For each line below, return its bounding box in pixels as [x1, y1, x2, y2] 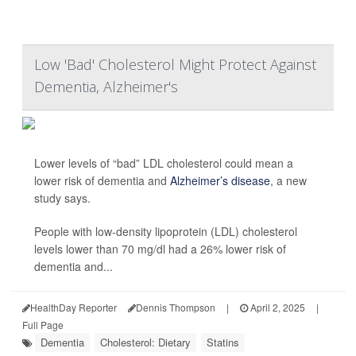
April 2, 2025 [248, 300, 305, 315]
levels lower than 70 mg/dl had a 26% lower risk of [34, 241, 286, 257]
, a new [270, 172, 307, 189]
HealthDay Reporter [30, 300, 117, 315]
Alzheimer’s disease [170, 172, 270, 189]
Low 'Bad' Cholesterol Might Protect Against [34, 55, 316, 75]
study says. [34, 190, 91, 207]
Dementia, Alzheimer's [34, 77, 178, 97]
